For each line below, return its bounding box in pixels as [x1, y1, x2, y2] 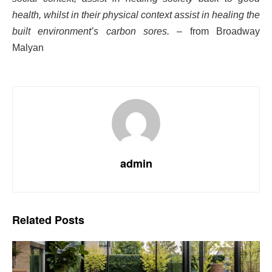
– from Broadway [169, 25, 260, 36]
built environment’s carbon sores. [12, 25, 169, 36]
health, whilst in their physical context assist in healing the [12, 9, 260, 20]
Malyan [12, 42, 44, 53]
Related [12, 211, 52, 228]
